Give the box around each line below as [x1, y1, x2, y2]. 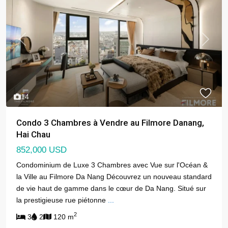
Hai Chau [16, 129, 50, 139]
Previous [21, 40, 50, 48]
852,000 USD [16, 145, 67, 155]
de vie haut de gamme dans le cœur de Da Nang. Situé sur [16, 184, 206, 192]
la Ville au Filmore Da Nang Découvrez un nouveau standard [16, 172, 212, 181]
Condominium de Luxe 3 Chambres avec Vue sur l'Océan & [16, 160, 208, 169]
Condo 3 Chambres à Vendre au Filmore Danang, [16, 117, 204, 128]
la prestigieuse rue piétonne [16, 195, 108, 204]
